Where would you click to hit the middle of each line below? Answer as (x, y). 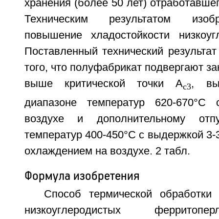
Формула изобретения (82, 176)
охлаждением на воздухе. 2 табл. (107, 151)
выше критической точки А (104, 84)
